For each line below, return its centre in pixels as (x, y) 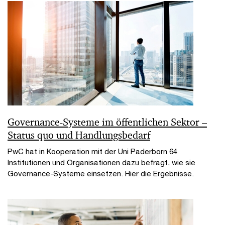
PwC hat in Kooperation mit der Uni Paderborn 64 (92, 151)
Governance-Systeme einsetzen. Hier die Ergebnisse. (101, 174)
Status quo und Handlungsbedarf (79, 135)
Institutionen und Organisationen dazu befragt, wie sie (101, 162)
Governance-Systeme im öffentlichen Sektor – (107, 122)
